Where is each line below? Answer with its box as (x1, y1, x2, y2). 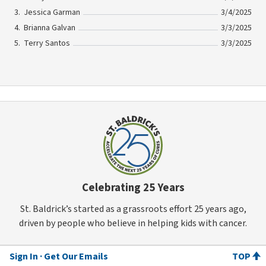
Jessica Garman (24, 7, 80, 19)
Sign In (9, 249, 38, 263)
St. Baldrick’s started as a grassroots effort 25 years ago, (20, 202, 246, 216)
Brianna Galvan (24, 22, 75, 34)
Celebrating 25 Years (81, 180, 185, 196)
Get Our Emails (44, 249, 108, 263)
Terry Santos (24, 37, 70, 50)
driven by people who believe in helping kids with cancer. (19, 216, 247, 230)
